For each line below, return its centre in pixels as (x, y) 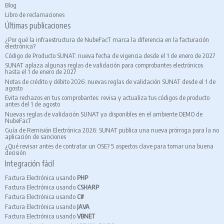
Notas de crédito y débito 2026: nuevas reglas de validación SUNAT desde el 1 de (110, 81)
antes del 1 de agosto (32, 104)
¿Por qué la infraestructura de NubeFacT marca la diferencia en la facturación (107, 39)
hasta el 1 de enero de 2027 (40, 72)
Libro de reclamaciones (35, 15)
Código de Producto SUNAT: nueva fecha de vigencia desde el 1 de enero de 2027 (110, 56)
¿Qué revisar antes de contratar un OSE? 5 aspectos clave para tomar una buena (109, 146)
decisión (15, 153)
